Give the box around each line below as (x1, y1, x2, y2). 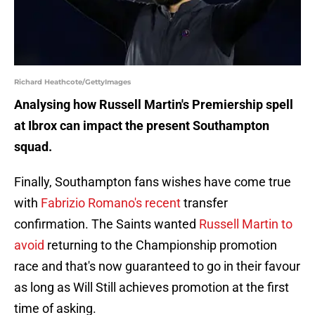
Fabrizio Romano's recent (41, 195, 181, 211)
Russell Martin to (199, 217, 292, 232)
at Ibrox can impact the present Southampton (14, 118, 269, 134)
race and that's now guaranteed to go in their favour (14, 259, 300, 274)
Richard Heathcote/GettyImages (14, 77, 131, 87)
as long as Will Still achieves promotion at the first (14, 280, 289, 295)
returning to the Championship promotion (44, 238, 277, 253)
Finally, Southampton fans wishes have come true (14, 174, 291, 190)
